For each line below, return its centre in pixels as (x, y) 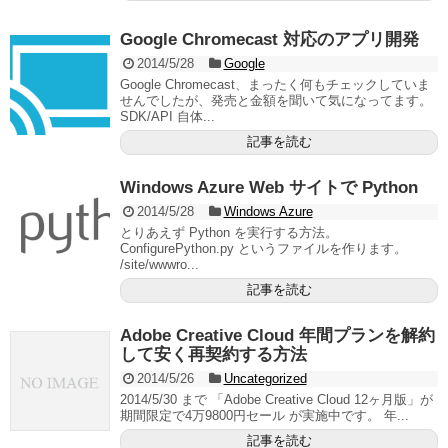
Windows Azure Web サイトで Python (269, 188)
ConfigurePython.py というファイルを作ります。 (263, 249)
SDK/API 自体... (167, 117)
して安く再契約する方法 (213, 355)
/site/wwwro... (159, 265)
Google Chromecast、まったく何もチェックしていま (275, 85)
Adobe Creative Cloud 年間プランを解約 (277, 336)
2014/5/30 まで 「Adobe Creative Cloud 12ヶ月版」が (276, 400)
